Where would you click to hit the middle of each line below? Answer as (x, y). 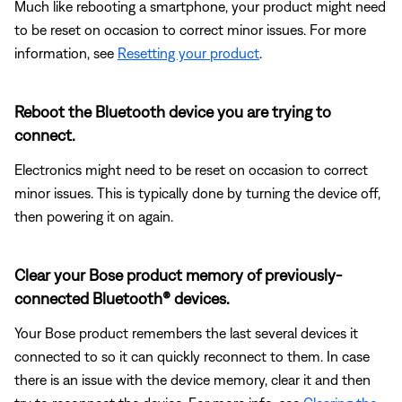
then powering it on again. (94, 216)
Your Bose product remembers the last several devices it (186, 332)
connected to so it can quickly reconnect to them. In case (192, 356)
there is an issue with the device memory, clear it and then (192, 379)
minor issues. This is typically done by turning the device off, (197, 192)
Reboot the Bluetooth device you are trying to (173, 111)
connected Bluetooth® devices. (122, 298)
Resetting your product (188, 52)
